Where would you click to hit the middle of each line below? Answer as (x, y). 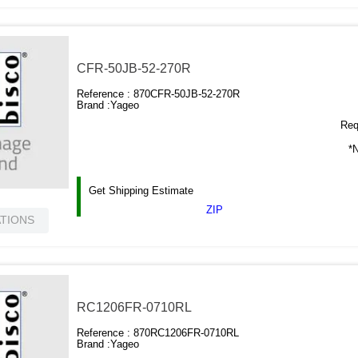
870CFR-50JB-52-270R (187, 94)
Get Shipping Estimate (141, 191)
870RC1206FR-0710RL (187, 333)
